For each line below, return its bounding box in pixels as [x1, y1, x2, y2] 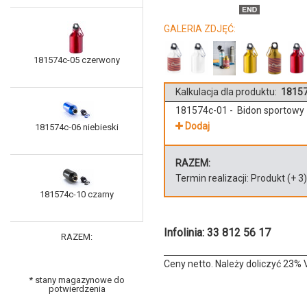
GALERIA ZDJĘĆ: [164, 23, 236, 34]
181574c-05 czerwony [33, 55, 120, 66]
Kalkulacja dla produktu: [175, 86, 279, 97]
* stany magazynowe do [29, 275, 125, 286]
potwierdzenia [48, 284, 106, 295]
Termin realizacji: [175, 173, 251, 184]
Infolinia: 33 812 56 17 [164, 226, 271, 240]
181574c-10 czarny [39, 189, 114, 200]
